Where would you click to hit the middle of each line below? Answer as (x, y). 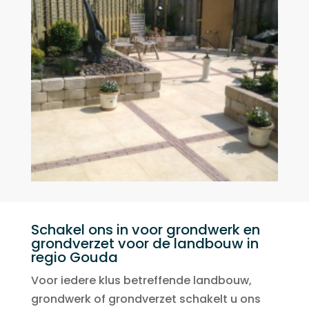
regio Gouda (74, 258)
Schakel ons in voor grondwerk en (145, 230)
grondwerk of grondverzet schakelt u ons (146, 299)
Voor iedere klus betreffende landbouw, (141, 281)
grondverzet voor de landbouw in (144, 244)
